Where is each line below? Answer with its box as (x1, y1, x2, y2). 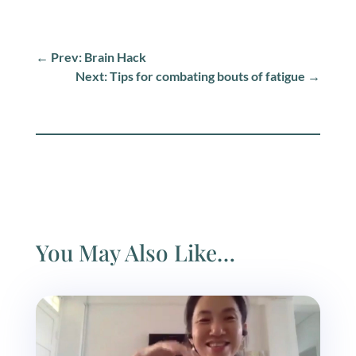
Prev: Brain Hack (50, 49, 146, 65)
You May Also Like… (35, 238, 235, 268)
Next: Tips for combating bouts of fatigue (75, 68, 306, 84)
